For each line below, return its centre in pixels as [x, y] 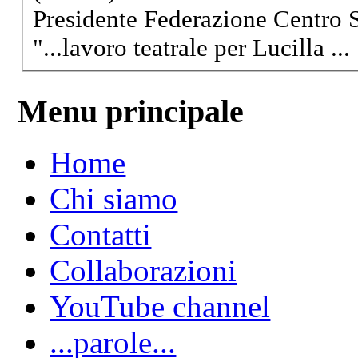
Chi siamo [114, 199]
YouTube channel [160, 307]
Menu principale [131, 111]
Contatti [101, 235]
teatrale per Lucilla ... [239, 48]
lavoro [95, 48]
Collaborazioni [143, 271]
